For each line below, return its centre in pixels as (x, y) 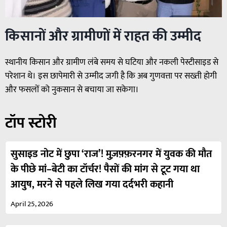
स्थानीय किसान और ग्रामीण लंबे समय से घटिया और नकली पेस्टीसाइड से (112, 62)
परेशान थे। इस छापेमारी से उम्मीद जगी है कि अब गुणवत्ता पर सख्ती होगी (111, 76)
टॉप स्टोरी (31, 123)
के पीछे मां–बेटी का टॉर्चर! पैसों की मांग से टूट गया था (105, 169)
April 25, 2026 (32, 204)
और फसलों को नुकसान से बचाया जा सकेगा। (72, 89)
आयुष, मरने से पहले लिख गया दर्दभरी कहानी (92, 184)
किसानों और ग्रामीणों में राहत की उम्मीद (103, 36)
